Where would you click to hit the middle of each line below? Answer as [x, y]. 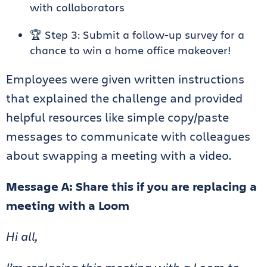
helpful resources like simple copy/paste [117, 117]
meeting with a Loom [68, 205]
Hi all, [22, 236]
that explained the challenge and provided [124, 98]
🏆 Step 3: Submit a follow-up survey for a [137, 35]
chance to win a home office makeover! [130, 50]
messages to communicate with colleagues [128, 136]
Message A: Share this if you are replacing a [131, 186]
